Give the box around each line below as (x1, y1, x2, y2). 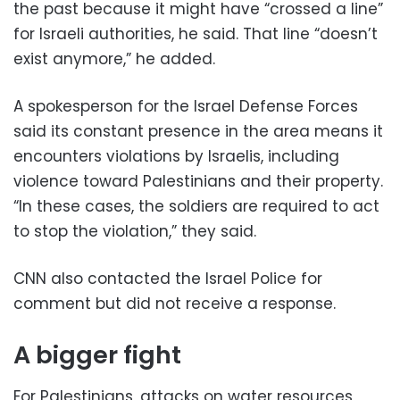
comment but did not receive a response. (13, 293, 336, 315)
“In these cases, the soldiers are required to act (13, 196, 379, 218)
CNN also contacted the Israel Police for (13, 268, 322, 290)
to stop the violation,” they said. (13, 221, 256, 243)
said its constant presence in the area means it (13, 121, 383, 143)
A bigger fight (13, 338, 181, 372)
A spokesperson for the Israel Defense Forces (13, 96, 358, 118)
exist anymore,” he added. (13, 48, 215, 71)
